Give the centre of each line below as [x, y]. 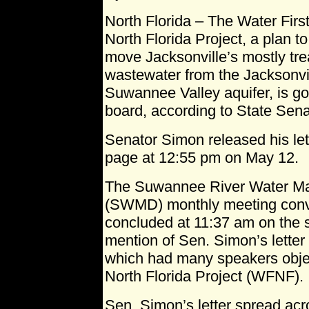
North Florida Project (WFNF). [204, 276]
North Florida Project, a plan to [206, 39]
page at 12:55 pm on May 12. [202, 158]
